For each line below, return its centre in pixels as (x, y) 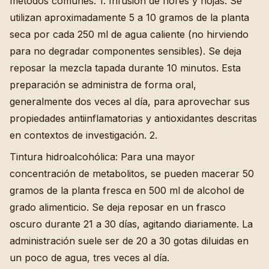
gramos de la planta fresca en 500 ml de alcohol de (127, 190)
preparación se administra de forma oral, (103, 84)
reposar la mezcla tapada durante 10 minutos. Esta (125, 68)
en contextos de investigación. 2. (83, 135)
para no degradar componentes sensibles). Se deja (125, 51)
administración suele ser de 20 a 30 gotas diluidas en (129, 240)
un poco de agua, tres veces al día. (89, 257)
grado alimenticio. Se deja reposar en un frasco (118, 207)
